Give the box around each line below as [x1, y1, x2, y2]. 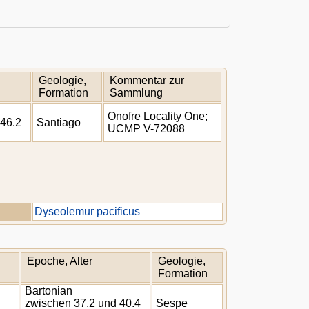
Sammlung [110, 87, 163, 99]
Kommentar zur [110, 74, 184, 86]
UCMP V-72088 [108, 123, 185, 134]
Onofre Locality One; [108, 110, 208, 122]
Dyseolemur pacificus [34, 206, 140, 217]
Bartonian [25, 285, 72, 297]
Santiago [37, 117, 81, 128]
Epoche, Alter [27, 255, 92, 267]
